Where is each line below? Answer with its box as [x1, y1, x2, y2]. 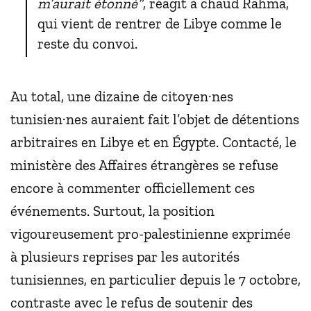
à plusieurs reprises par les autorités [10, 247, 239, 265]
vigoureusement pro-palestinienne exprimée [10, 224, 291, 242]
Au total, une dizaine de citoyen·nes [10, 87, 233, 105]
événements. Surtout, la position [10, 201, 215, 219]
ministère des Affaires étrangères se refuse [10, 155, 278, 174]
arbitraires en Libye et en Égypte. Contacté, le [10, 133, 296, 151]
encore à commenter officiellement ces [10, 178, 255, 196]
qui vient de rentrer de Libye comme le [37, 14, 283, 32]
